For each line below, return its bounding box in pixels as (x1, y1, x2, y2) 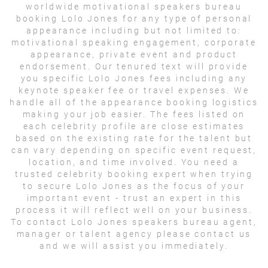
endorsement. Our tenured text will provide (20, 61, 248, 71)
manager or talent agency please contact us (16, 229, 252, 239)
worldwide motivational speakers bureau (26, 1, 242, 11)
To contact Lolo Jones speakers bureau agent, (11, 217, 257, 227)
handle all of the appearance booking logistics (10, 97, 258, 107)
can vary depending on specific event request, (11, 145, 257, 155)
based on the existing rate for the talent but (15, 133, 253, 143)
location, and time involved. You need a (29, 157, 239, 167)
